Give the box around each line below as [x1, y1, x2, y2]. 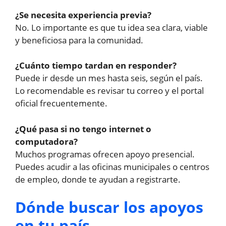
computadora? [15, 135, 78, 147]
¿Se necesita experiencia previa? [15, 9, 151, 21]
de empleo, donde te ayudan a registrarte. [15, 173, 181, 185]
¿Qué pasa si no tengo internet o [15, 123, 151, 135]
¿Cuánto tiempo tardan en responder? [15, 60, 177, 72]
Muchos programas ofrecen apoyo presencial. [15, 148, 195, 160]
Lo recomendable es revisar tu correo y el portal [15, 85, 204, 97]
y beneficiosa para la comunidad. [15, 34, 143, 46]
